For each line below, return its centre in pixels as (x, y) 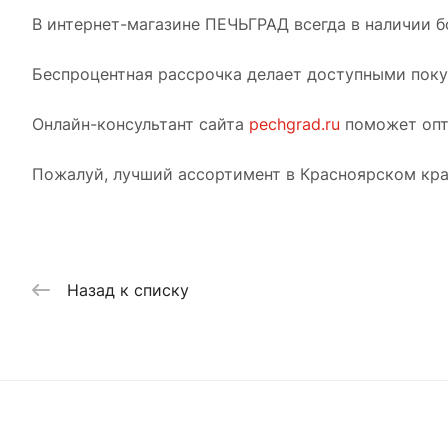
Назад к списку (128, 289)
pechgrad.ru (294, 123)
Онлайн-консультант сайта (140, 123)
